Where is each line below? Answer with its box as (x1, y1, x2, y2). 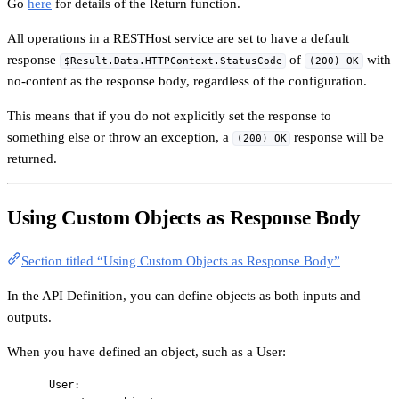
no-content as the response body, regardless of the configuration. (7, 73, 367, 88)
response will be (290, 129, 385, 144)
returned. (7, 151, 57, 166)
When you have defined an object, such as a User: (7, 345, 286, 360)
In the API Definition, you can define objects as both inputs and (7, 289, 361, 304)
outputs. (7, 310, 52, 325)
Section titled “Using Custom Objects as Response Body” (21, 254, 340, 269)
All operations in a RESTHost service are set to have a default (7, 30, 349, 45)
